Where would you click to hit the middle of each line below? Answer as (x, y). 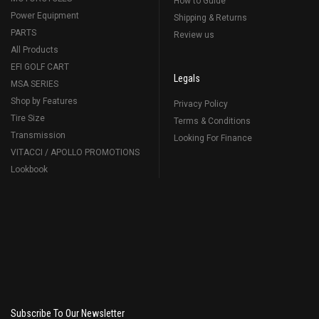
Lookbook (29, 169)
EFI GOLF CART (40, 67)
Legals (187, 78)
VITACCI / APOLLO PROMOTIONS (75, 152)
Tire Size (28, 118)
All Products (35, 49)
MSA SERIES (35, 84)
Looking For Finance (213, 138)
